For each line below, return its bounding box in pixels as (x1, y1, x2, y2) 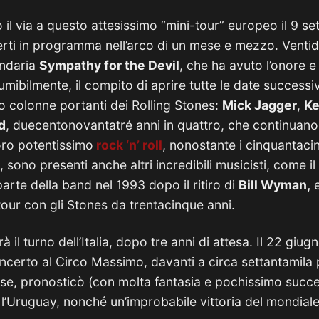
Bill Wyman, (239, 177, 310, 192)
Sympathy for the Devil (39, 58, 179, 73)
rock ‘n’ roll (93, 137, 162, 152)
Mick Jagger (222, 98, 297, 113)
